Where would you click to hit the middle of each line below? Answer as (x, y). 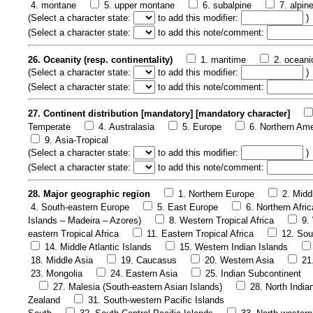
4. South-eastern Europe (80, 208)
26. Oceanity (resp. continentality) (102, 59)
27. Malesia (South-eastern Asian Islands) (138, 287)
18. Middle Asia (62, 261)
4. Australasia (126, 126)
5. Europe (202, 126)
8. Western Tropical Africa (221, 221)
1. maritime (223, 59)
